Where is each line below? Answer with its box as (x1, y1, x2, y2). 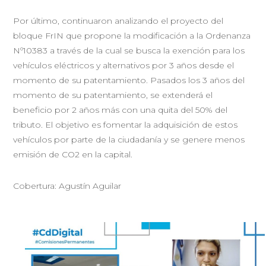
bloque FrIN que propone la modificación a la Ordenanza (13, 30, 251, 41)
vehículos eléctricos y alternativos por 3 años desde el (13, 59, 235, 71)
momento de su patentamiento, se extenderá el (13, 89, 213, 100)
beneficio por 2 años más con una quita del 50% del (13, 104, 228, 115)
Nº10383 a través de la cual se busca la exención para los (13, 45, 245, 56)
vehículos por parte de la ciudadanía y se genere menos (13, 134, 245, 145)
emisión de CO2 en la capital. (13, 148, 133, 160)
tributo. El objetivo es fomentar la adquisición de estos (13, 119, 238, 130)
